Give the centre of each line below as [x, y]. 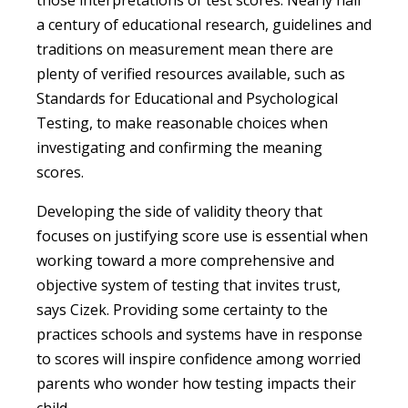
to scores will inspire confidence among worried [199, 358]
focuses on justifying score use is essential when [202, 235]
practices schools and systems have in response [199, 334]
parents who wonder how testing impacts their [196, 383]
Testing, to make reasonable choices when [182, 122]
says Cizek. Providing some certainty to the [182, 309]
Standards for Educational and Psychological [187, 98]
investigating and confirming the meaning [179, 147]
